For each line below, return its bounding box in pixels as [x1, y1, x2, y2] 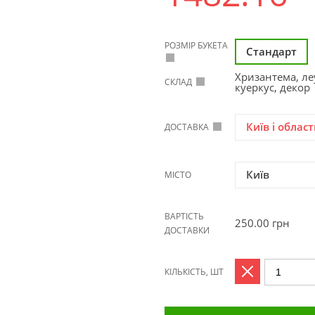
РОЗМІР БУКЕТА [165, 39, 228, 51]
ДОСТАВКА [165, 121, 209, 133]
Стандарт [246, 44, 297, 58]
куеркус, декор [235, 80, 310, 94]
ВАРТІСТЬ [165, 210, 204, 222]
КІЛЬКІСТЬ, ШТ [165, 266, 224, 278]
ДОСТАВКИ [165, 224, 210, 236]
